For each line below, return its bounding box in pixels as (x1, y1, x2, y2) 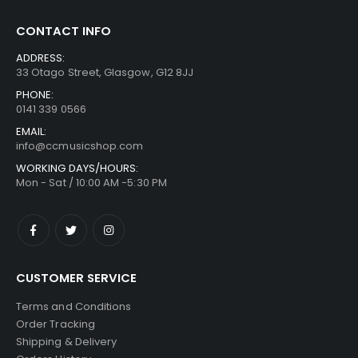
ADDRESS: (16, 50, 66, 66)
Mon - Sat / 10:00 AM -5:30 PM (16, 174, 167, 190)
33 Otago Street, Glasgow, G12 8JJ (16, 64, 194, 80)
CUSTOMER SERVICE (16, 268, 137, 286)
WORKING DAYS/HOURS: (16, 160, 139, 176)
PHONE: (16, 86, 54, 102)
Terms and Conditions (16, 298, 132, 314)
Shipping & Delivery (16, 333, 117, 349)
